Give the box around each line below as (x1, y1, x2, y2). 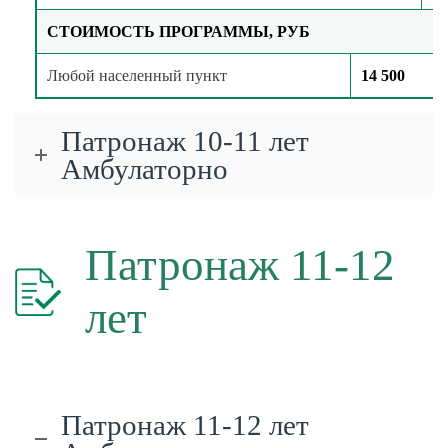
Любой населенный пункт (47, 67, 227, 85)
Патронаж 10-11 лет (61, 125, 309, 158)
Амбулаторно (61, 153, 228, 186)
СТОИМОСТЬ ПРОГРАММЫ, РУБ (47, 23, 310, 41)
